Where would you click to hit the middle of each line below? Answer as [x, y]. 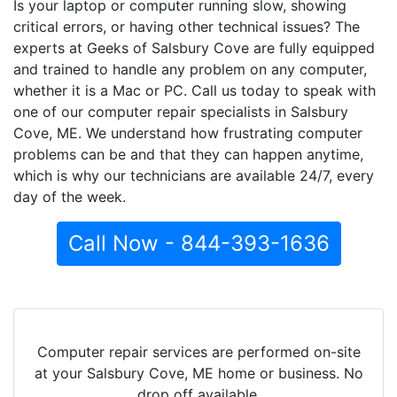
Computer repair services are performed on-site [198, 351]
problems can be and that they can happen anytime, [188, 154]
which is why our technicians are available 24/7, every [194, 175]
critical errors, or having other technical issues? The [187, 26]
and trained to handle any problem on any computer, [190, 69]
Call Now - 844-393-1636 [198, 243]
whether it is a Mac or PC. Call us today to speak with [195, 90]
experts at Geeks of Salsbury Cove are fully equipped [194, 47]
